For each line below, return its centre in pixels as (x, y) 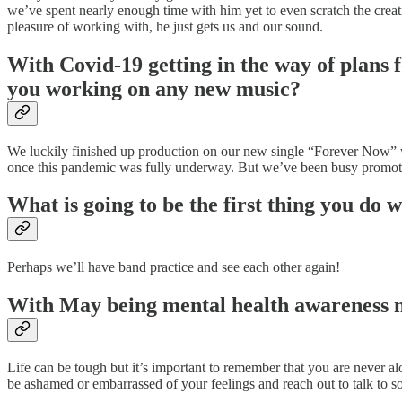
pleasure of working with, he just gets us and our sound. (165, 26)
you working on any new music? (154, 88)
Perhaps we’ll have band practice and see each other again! (174, 267)
